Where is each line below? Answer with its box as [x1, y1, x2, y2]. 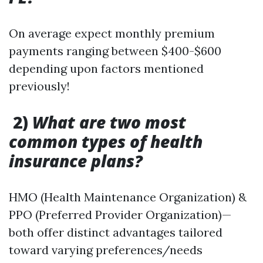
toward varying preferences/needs [9, 242, 203, 257]
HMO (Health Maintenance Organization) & [9, 190, 247, 204]
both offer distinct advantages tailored [9, 225, 222, 240]
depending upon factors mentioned [9, 61, 204, 76]
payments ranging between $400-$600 [9, 43, 221, 58]
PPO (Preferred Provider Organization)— [9, 207, 231, 222]
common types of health [9, 130, 203, 153]
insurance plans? [9, 150, 143, 172]
